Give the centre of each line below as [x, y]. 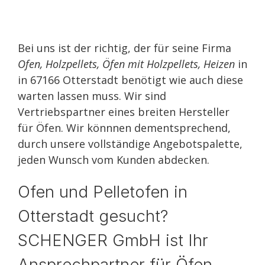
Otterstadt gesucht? [93, 216]
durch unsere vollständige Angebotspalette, [130, 144]
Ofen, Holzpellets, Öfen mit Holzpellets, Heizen [126, 64]
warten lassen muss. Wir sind [92, 96]
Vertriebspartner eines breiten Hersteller [124, 112]
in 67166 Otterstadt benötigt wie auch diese [130, 80]
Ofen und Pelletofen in [103, 192]
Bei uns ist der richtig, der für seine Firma [125, 48]
